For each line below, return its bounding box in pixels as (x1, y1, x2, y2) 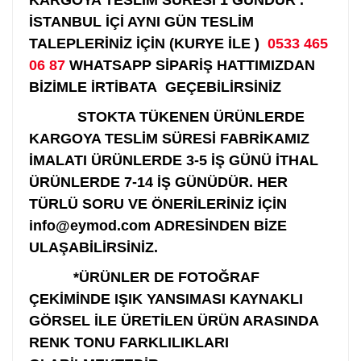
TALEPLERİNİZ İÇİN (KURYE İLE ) (29, 35, 268, 52)
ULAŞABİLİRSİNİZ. (29, 239, 158, 255)
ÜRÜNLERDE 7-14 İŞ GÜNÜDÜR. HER (29, 174, 288, 190)
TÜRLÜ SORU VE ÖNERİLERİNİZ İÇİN (29, 196, 287, 212)
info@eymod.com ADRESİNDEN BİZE (29, 218, 287, 234)
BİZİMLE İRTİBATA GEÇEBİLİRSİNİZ (29, 79, 285, 95)
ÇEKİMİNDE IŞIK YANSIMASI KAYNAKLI (29, 291, 303, 307)
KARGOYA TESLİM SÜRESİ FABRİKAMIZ (29, 131, 309, 147)
